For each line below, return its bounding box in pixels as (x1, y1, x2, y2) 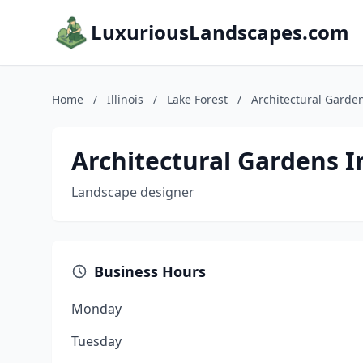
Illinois (107, 92, 143, 107)
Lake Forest (167, 92, 228, 107)
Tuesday (71, 332, 122, 350)
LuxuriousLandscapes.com (91, 19, 349, 45)
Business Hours (94, 262, 206, 281)
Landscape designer (71, 183, 194, 201)
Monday (71, 300, 122, 318)
